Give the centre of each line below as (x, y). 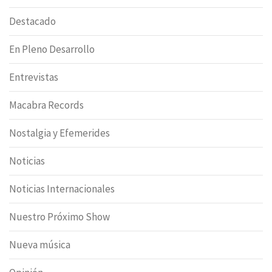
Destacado (32, 21)
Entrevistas (34, 77)
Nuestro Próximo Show (59, 216)
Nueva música (40, 244)
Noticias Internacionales (62, 189)
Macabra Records (46, 105)
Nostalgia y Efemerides (59, 133)
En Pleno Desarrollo (52, 49)
